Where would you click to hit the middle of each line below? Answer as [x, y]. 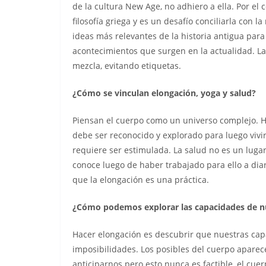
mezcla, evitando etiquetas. [127, 66]
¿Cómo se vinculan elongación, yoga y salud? [164, 93]
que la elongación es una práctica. [141, 180]
